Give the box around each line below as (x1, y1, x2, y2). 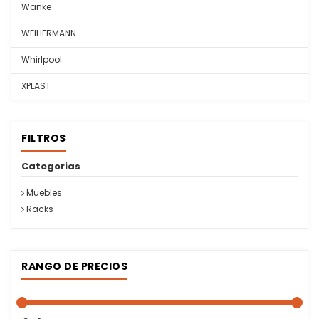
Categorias (21, 159, 80, 173)
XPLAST (21, 80, 51, 92)
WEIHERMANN (21, 27, 76, 39)
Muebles (24, 187, 62, 199)
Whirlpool (21, 53, 62, 66)
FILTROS (21, 131, 66, 145)
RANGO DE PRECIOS (21, 259, 127, 273)
